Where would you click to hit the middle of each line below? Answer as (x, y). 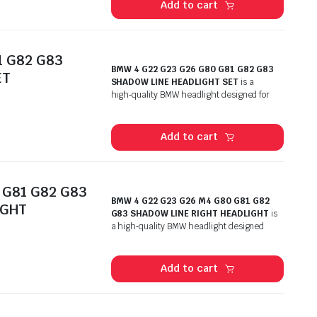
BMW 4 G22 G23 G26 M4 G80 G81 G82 (190, 201)
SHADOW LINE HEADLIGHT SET (174, 82)
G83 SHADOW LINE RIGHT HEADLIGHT (190, 213)
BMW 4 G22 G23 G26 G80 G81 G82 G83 (192, 69)
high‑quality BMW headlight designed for (190, 94)
